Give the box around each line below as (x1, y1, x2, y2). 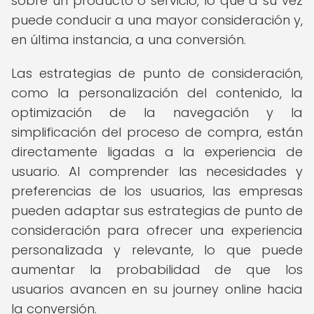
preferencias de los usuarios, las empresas (11, 182, 303, 200)
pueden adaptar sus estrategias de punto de (11, 202, 303, 219)
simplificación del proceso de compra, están (11, 123, 303, 141)
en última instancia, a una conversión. (11, 31, 246, 48)
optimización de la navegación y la (11, 104, 303, 121)
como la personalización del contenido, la (11, 84, 303, 102)
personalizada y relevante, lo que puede (11, 241, 303, 259)
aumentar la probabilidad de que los (11, 261, 303, 278)
